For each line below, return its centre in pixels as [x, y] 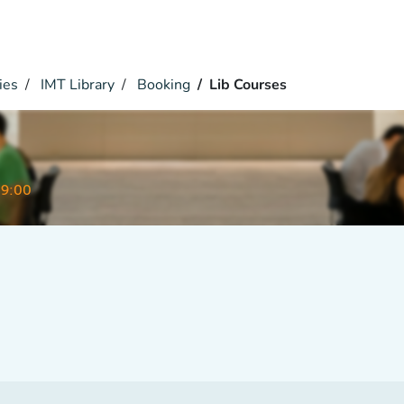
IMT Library [76, 85]
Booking [162, 85]
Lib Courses [248, 85]
